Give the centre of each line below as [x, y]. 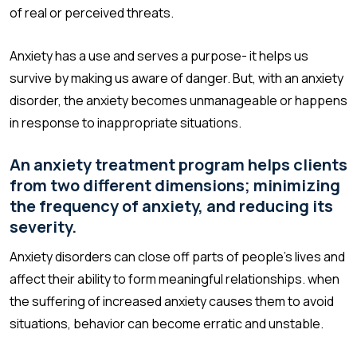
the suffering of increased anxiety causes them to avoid [172, 301]
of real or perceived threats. [92, 12]
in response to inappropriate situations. [126, 122]
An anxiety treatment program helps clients [178, 164]
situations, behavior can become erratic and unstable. [167, 323]
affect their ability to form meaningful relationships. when [175, 279]
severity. [43, 226]
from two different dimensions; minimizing [175, 185]
